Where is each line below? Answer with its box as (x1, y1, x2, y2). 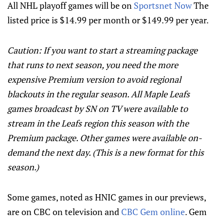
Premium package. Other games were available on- (7, 132, 202, 144)
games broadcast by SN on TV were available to (7, 103, 188, 114)
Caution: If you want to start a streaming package (7, 44, 198, 56)
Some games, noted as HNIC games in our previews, (7, 191, 206, 203)
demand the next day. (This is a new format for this (7, 146, 204, 158)
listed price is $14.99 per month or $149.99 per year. (7, 14, 209, 26)
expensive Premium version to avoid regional (7, 73, 181, 85)
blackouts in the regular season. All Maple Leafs (7, 88, 190, 100)
